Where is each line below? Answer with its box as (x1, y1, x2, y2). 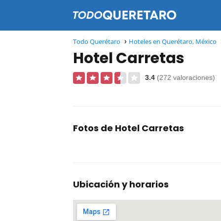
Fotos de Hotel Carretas (73, 122, 184, 134)
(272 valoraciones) (157, 74, 215, 81)
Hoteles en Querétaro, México (129, 37, 217, 46)
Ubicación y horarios (73, 178, 169, 190)
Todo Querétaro (73, 37, 120, 46)
